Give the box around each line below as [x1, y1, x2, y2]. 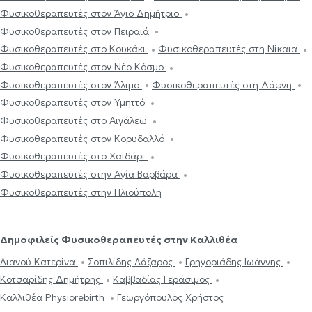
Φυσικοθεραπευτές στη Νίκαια [158, 42, 300, 56]
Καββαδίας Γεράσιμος [113, 273, 212, 286]
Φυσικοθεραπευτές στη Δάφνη [152, 78, 295, 91]
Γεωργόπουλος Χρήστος [117, 290, 224, 304]
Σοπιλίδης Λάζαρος [88, 255, 175, 268]
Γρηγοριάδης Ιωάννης [185, 255, 283, 268]
